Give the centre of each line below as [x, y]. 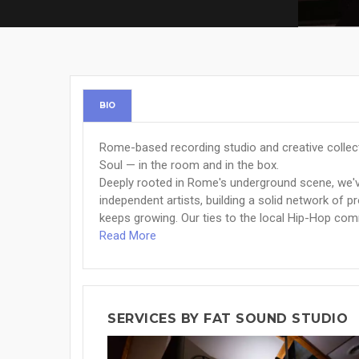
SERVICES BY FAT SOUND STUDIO [228, 319]
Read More [128, 236]
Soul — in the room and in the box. [189, 165]
